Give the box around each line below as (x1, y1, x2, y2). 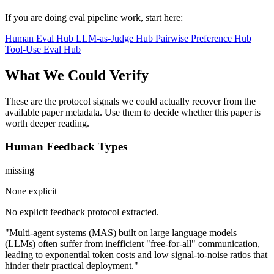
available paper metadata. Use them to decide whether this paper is (5, 106, 261, 117)
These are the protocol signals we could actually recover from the (5, 95, 256, 106)
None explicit (5, 186, 57, 197)
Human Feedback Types (5, 140, 127, 154)
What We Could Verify (5, 67, 149, 83)
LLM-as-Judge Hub (76, 32, 155, 43)
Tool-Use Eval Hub (5, 43, 81, 54)
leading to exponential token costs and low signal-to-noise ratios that (5, 250, 267, 261)
